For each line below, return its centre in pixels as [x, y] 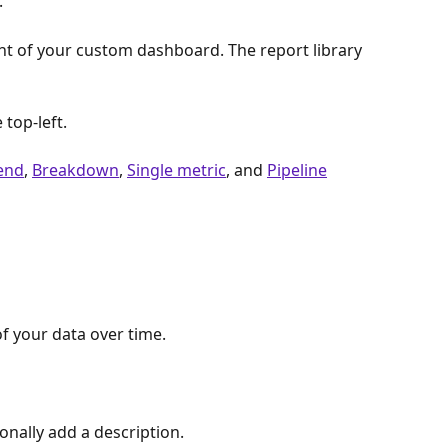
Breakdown [75, 170]
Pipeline [297, 170]
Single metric [176, 170]
